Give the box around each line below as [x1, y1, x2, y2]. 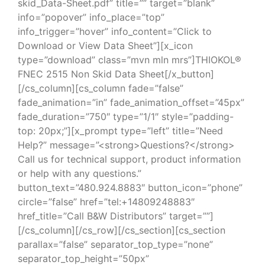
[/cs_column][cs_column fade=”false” [18, 82, 183, 94]
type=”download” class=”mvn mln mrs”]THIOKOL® [18, 54, 241, 66]
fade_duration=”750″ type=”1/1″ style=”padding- [18, 111, 234, 122]
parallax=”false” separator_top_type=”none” [18, 238, 213, 250]
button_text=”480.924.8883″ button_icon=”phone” [18, 182, 243, 193]
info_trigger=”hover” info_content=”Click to [18, 25, 212, 37]
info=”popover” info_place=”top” [18, 11, 164, 23]
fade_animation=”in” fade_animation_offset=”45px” [18, 96, 244, 108]
